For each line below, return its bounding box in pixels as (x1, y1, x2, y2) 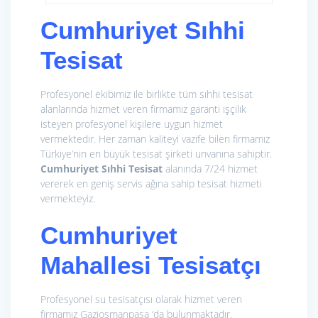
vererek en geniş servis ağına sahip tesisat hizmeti (40, 176, 262, 190)
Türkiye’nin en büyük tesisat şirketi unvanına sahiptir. (40, 146, 272, 160)
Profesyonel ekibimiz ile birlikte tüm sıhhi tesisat (40, 87, 253, 101)
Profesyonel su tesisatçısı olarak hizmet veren (40, 292, 242, 306)
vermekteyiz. (40, 191, 95, 205)
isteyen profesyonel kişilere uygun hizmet (40, 116, 223, 131)
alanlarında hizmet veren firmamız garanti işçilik (40, 102, 246, 116)
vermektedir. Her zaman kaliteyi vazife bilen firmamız (40, 131, 270, 146)
